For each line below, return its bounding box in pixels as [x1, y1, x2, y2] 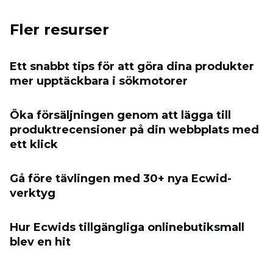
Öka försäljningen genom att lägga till [10, 108, 231, 122]
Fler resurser [10, 20, 109, 38]
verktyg [10, 186, 55, 200]
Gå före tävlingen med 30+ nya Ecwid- [10, 171, 232, 185]
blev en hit [10, 235, 71, 249]
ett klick [10, 137, 58, 151]
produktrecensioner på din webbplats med [10, 122, 259, 136]
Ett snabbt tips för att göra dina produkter [10, 59, 254, 73]
